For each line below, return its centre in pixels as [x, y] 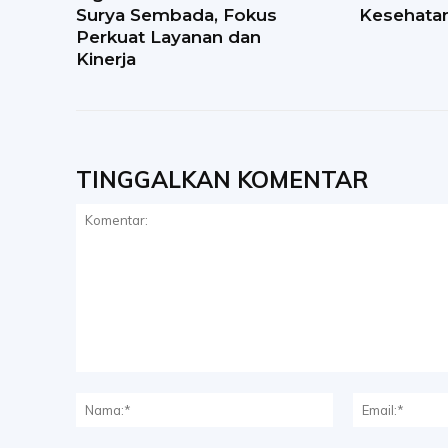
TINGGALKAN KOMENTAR [222, 180]
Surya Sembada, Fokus [176, 15]
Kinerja [106, 59]
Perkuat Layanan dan [168, 37]
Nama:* [356, 403]
